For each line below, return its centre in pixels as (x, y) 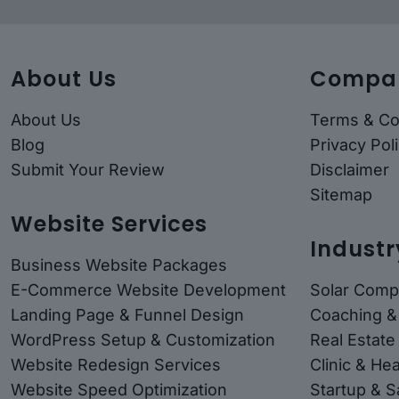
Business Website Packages (119, 265)
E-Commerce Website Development (148, 289)
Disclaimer (350, 169)
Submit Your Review (88, 169)
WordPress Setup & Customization (143, 339)
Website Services (109, 224)
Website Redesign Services (116, 364)
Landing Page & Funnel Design (127, 314)
